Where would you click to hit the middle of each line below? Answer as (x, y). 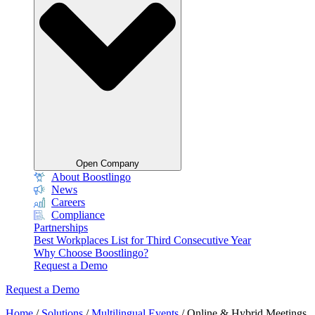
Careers (68, 202)
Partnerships (61, 227)
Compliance (78, 214)
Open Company (108, 163)
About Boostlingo (91, 176)
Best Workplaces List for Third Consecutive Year (142, 240)
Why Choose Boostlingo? (91, 252)
